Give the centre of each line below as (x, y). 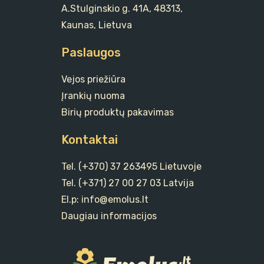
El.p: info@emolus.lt (105, 200)
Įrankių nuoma (93, 96)
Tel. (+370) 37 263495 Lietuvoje (131, 167)
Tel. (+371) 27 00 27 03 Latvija (128, 183)
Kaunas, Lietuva (97, 25)
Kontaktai (90, 140)
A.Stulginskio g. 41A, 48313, (122, 9)
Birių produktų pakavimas (118, 113)
